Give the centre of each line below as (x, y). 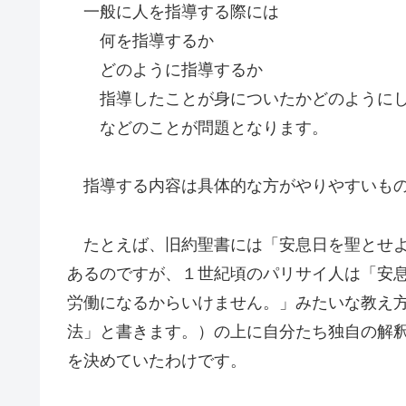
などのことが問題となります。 (198, 127)
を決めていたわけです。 (157, 360)
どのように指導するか (165, 69)
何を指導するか (140, 40)
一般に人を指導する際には (173, 11)
